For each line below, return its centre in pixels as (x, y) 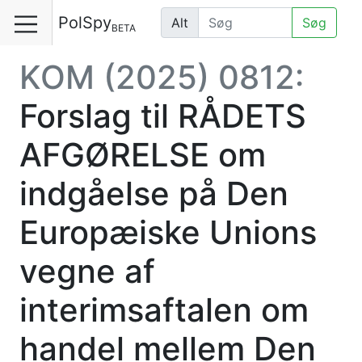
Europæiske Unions (168, 232)
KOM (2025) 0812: (162, 77)
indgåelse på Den (154, 194)
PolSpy (85, 23)
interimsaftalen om (164, 310)
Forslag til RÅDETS (163, 116)
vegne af (87, 271)
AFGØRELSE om (143, 155)
